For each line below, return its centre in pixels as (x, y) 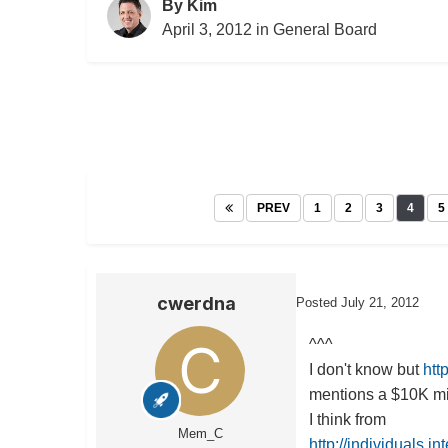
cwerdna (196, 304)
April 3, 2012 (207, 30)
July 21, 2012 (380, 303)
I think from (348, 420)
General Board (325, 30)
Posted (318, 303)
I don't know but (366, 370)
